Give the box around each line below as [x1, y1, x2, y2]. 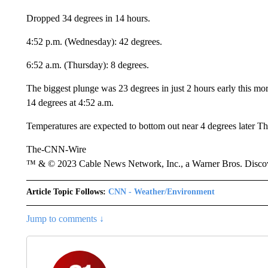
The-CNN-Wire [26, 144, 86, 154]
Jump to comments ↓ [26, 214, 104, 224]
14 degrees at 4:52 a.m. [26, 98, 114, 108]
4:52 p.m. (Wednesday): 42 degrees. [26, 36, 162, 47]
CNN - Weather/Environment [108, 187, 215, 196]
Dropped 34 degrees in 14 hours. [26, 13, 150, 23]
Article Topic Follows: [26, 187, 106, 196]
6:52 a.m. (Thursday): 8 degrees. [26, 60, 149, 70]
